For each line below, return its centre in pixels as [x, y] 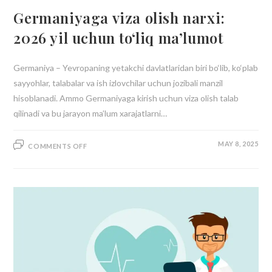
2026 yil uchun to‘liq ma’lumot [118, 38]
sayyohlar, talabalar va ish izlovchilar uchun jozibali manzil [118, 83]
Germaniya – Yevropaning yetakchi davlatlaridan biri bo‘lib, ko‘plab [136, 68]
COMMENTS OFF [58, 146]
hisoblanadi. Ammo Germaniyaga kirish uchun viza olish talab [126, 98]
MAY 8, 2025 [238, 144]
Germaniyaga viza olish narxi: [119, 18]
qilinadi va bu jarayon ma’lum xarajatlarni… [90, 114]
